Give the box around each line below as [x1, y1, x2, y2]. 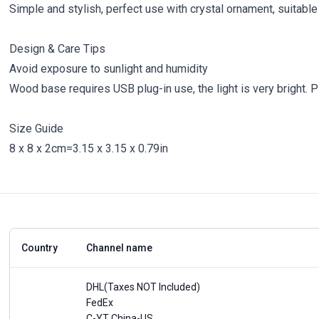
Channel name [86, 242, 153, 253]
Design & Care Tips [9, 42, 106, 56]
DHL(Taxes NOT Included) [86, 281, 201, 293]
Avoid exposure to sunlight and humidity [9, 62, 209, 75]
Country [21, 242, 58, 253]
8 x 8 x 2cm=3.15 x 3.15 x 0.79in [9, 142, 169, 155]
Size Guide [9, 122, 64, 135]
